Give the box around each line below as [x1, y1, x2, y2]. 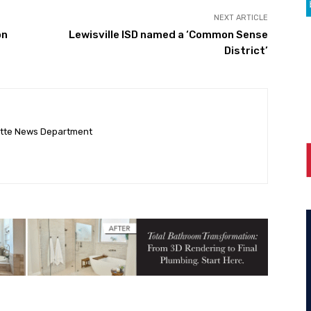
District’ [224, 44, 268, 57]
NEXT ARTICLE [213, 12, 268, 22]
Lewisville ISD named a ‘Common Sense [68, 28, 268, 41]
